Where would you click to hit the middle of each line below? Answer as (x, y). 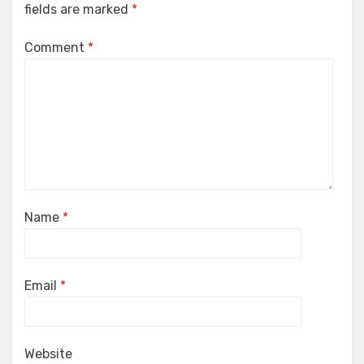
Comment (56, 48)
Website (48, 354)
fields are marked (78, 10)
